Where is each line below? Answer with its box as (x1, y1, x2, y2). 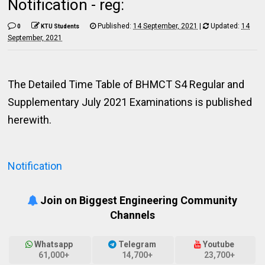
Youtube (201, 240, 237, 250)
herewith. (8, 114, 52, 126)
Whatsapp (33, 240, 75, 250)
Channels (109, 209, 155, 221)
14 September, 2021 (133, 22, 198, 30)
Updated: (209, 22, 242, 30)
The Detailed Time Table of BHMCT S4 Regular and (8, 78, 245, 91)
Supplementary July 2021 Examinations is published (8, 96, 253, 108)
